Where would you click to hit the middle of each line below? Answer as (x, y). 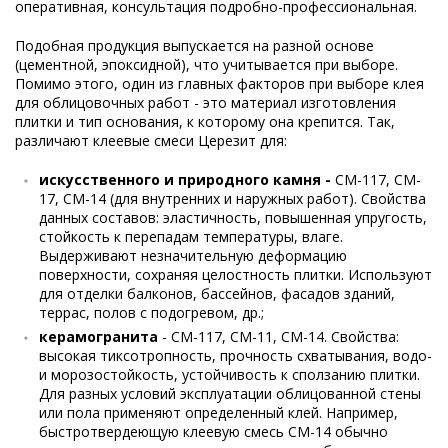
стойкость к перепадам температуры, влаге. (191, 236)
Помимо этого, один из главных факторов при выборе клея (219, 83)
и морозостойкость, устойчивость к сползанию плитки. (229, 374)
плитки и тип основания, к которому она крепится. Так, (205, 121)
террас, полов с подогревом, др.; (151, 312)
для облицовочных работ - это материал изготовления (205, 102)
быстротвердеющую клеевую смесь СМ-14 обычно (213, 431)
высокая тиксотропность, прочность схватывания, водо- (235, 355)
